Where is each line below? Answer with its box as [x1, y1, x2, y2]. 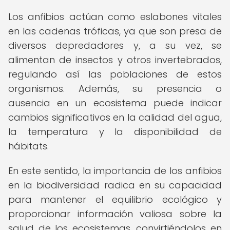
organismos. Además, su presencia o [8, 82, 222, 95]
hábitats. [8, 140, 49, 152]
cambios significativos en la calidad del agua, [8, 111, 222, 124]
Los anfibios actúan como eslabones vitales [8, 10, 222, 23]
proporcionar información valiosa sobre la [8, 207, 222, 220]
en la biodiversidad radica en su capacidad [8, 179, 222, 191]
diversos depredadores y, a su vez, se [8, 39, 222, 52]
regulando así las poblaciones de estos [8, 68, 222, 81]
